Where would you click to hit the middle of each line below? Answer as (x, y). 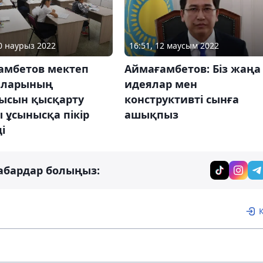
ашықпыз (151, 115)
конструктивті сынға (181, 100)
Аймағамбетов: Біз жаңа (192, 69)
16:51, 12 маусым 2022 (174, 46)
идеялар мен (161, 84)
